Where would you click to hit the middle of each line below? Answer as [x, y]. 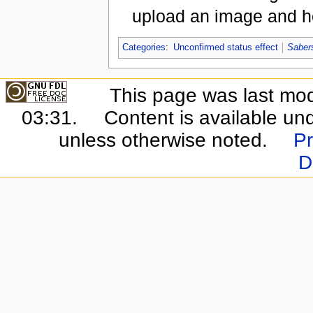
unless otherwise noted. [163, 140]
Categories [144, 48]
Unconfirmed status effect [225, 48]
